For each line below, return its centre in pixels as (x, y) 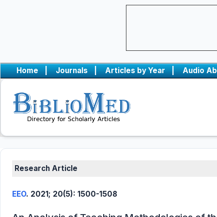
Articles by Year (135, 70)
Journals (72, 70)
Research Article (46, 168)
